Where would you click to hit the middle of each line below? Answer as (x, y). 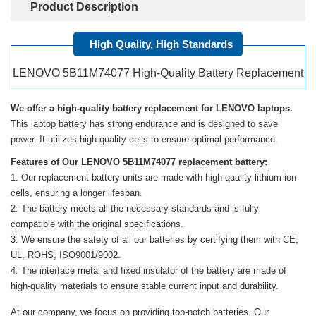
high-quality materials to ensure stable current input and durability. (145, 286)
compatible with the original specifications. (97, 224)
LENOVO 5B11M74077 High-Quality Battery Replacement (158, 73)
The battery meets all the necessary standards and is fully (140, 208)
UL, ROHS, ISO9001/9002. (66, 255)
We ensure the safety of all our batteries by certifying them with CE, (160, 239)
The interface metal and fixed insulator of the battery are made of (154, 271)
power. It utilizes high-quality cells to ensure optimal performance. (144, 139)
